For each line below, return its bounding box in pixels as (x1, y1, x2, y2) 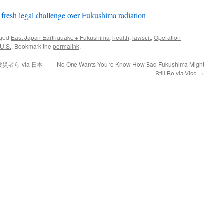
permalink (53, 42, 79, 50)
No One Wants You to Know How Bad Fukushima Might (57, 60, 204, 68)
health (112, 33, 129, 41)
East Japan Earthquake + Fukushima (11, 33, 110, 41)
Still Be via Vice (155, 69, 198, 77)
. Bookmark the (11, 42, 53, 50)
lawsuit (132, 33, 151, 41)
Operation (154, 33, 181, 41)
